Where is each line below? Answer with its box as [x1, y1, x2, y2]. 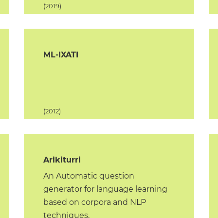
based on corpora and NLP [43, 198, 146, 207]
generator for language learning [43, 184, 167, 194]
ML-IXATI [43, 50, 78, 59]
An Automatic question [43, 171, 134, 181]
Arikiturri [43, 155, 81, 164]
